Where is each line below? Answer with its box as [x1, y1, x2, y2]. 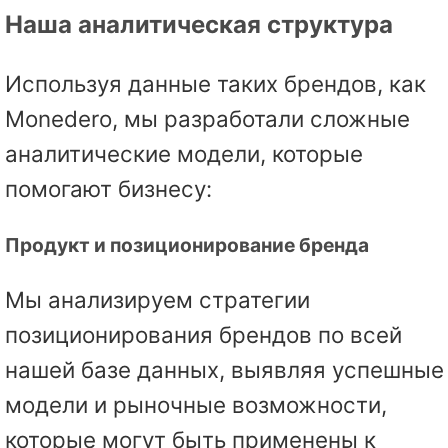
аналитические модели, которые [5, 139, 363, 167]
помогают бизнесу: [5, 174, 212, 202]
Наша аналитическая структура [5, 9, 393, 39]
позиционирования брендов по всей [5, 321, 402, 349]
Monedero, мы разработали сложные [5, 104, 410, 132]
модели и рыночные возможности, [5, 391, 387, 419]
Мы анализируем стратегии [5, 286, 310, 314]
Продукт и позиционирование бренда [5, 232, 369, 257]
